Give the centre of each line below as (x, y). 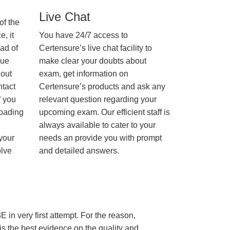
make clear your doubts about (93, 61)
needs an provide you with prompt (100, 138)
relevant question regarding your (98, 99)
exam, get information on (84, 74)
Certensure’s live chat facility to (95, 48)
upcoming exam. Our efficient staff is (104, 112)
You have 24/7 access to (83, 35)
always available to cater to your (97, 125)
